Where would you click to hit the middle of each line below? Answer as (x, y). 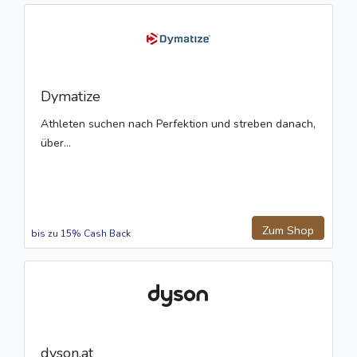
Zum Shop (288, 231)
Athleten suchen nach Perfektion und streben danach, (178, 124)
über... (56, 143)
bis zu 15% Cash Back (81, 234)
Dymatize (71, 97)
